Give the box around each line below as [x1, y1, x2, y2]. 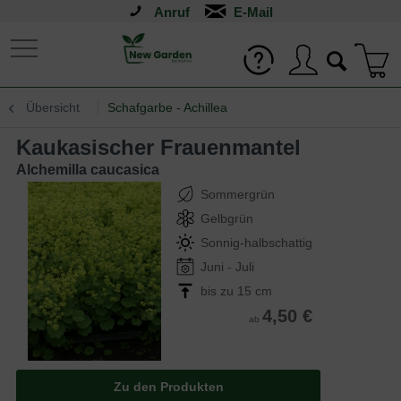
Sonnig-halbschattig [200, 235, 312, 250]
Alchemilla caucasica [16, 162, 159, 177]
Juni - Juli [200, 260, 254, 274]
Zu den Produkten [113, 380, 224, 394]
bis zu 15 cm [200, 284, 272, 298]
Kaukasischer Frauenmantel [31, 135, 301, 159]
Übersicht [26, 100, 80, 115]
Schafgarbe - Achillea [107, 100, 227, 115]
